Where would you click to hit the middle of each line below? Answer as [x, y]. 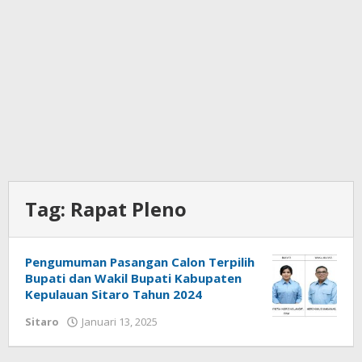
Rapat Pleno [128, 209]
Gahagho [191, 353]
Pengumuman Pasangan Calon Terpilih [140, 262]
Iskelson [188, 337]
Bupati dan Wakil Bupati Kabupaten [133, 278]
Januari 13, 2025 [120, 322]
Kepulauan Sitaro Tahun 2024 [114, 295]
